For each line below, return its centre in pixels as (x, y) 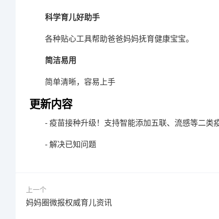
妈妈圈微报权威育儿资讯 (69, 202)
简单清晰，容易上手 (80, 81)
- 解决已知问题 (71, 144)
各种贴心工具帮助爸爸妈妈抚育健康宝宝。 (119, 38)
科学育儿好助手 (72, 17)
